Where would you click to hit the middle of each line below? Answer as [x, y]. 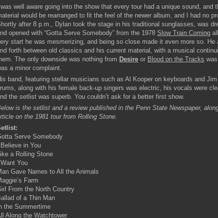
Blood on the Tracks [176, 59]
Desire [129, 59]
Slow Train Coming [184, 33]
